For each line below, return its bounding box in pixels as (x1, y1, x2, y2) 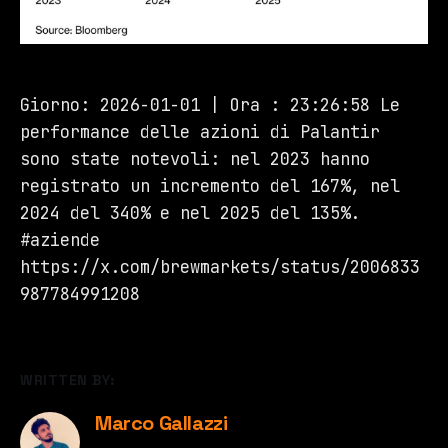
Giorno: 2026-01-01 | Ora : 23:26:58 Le (20, 94, 400, 117)
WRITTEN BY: (20, 371, 116, 390)
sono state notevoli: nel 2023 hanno (20, 148, 370, 171)
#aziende (20, 229, 100, 252)
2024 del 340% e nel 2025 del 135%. (20, 202, 360, 225)
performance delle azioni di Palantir (20, 121, 380, 144)
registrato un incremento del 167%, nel (20, 175, 400, 198)
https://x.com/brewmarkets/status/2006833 (20, 256, 420, 279)
